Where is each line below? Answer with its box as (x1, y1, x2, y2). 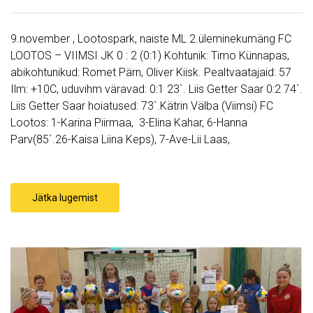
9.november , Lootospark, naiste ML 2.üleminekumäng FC (10, 32, 291, 46)
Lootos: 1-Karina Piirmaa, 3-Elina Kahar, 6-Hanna (10, 116, 247, 130)
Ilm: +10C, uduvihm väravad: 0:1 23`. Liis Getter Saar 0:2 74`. (10, 82, 303, 96)
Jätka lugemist (32, 192, 98, 204)
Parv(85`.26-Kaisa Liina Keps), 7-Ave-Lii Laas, (10, 133, 233, 147)
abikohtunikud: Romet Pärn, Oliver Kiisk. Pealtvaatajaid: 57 (10, 66, 291, 80)
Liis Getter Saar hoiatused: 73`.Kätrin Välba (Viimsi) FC (10, 99, 273, 113)
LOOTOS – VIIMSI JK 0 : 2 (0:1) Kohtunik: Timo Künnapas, (10, 49, 289, 63)
